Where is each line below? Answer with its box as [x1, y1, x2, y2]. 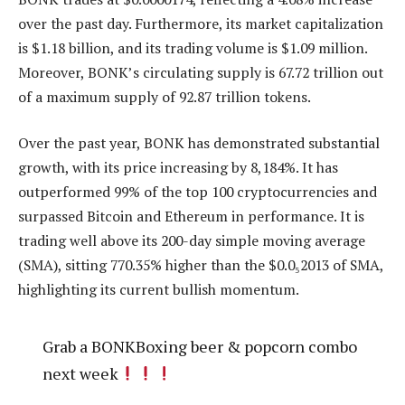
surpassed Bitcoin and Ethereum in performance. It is [18, 206, 364, 227]
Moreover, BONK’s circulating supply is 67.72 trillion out [18, 61, 383, 82]
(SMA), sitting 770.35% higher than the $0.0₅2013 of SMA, [18, 255, 383, 276]
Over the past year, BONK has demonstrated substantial [18, 133, 380, 154]
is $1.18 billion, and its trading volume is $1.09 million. [18, 37, 367, 58]
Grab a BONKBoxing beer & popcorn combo [42, 334, 357, 357]
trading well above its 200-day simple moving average [18, 231, 365, 251]
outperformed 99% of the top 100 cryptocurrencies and [18, 182, 377, 202]
